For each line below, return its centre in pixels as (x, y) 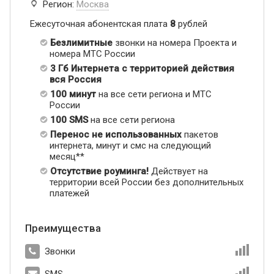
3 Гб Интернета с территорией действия (142, 68)
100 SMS (69, 120)
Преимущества (63, 228)
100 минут (73, 94)
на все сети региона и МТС (154, 94)
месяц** (67, 156)
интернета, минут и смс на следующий (130, 145)
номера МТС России (92, 54)
